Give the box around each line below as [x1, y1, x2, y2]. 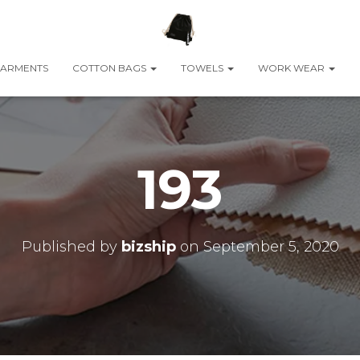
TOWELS [180, 62, 226, 74]
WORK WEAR [257, 62, 327, 74]
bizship [121, 238, 176, 256]
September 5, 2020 [202, 238, 339, 256]
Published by [21, 238, 121, 256]
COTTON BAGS [72, 62, 149, 74]
